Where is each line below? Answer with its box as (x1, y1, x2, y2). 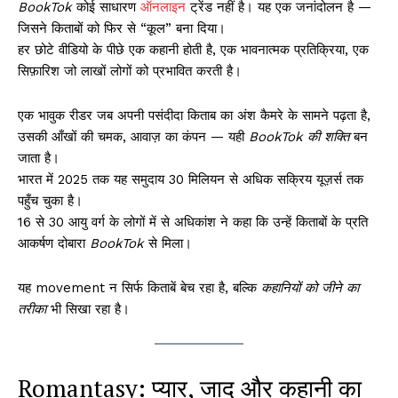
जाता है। (18, 150, 60, 167)
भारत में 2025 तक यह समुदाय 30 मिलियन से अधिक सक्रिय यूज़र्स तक (18, 171, 363, 188)
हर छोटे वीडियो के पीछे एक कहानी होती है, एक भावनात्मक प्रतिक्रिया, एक (18, 42, 369, 59)
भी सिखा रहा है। (46, 301, 130, 318)
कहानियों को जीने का (261, 280, 359, 297)
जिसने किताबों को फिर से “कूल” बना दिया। (18, 20, 226, 37)
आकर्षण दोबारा (18, 235, 90, 252)
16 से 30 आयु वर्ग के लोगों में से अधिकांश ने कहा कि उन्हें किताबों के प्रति (18, 214, 368, 231)
